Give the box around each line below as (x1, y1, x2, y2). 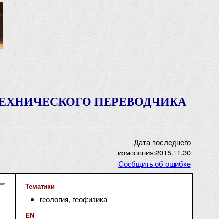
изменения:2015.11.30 (117, 147, 191, 157)
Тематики (25, 181, 55, 191)
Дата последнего (133, 137, 191, 147)
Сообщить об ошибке (118, 158, 191, 169)
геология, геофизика (39, 194, 107, 204)
